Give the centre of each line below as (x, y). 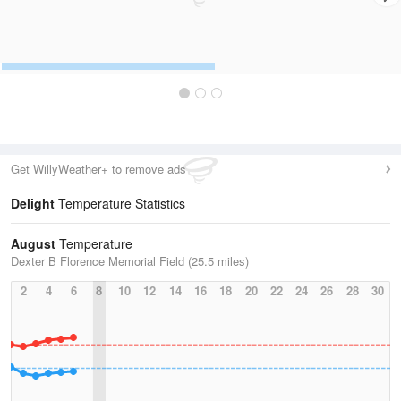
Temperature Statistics (120, 203)
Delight (33, 203)
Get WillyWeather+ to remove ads (98, 169)
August (33, 243)
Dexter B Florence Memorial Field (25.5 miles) (130, 261)
